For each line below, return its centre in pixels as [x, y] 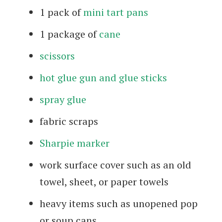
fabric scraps [69, 121]
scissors [57, 55]
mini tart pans [116, 12]
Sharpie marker [75, 143]
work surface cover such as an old [115, 165]
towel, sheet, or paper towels [104, 181]
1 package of [69, 34]
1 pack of [61, 12]
